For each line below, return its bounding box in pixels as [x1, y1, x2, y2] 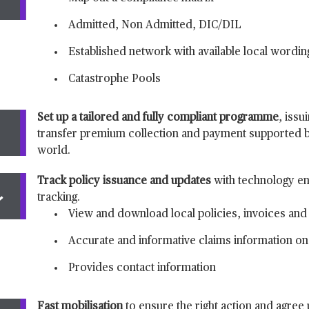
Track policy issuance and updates [37, 176, 214, 187]
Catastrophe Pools [68, 74, 161, 85]
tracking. [37, 192, 80, 203]
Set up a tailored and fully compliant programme [37, 112, 279, 123]
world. [37, 146, 70, 157]
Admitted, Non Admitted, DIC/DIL [68, 20, 241, 31]
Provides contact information [68, 263, 216, 274]
